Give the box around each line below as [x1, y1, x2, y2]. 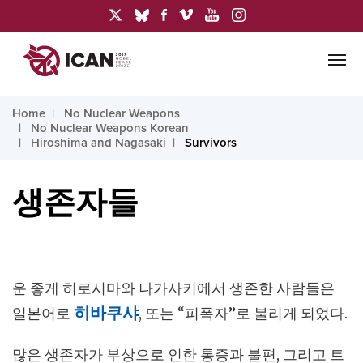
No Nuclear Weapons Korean [31, 121, 189, 135]
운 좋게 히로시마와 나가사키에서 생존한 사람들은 [12, 279, 335, 297]
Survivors [185, 135, 237, 150]
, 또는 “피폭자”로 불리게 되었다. [139, 304, 348, 322]
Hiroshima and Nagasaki [31, 135, 166, 150]
